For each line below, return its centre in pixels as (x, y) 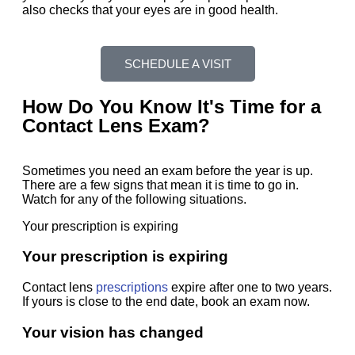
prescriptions (132, 288)
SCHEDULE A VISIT (177, 63)
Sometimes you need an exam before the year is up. (168, 170)
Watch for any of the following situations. (134, 199)
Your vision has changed (113, 332)
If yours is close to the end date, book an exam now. (166, 302)
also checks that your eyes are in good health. (150, 10)
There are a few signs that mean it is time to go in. (160, 185)
